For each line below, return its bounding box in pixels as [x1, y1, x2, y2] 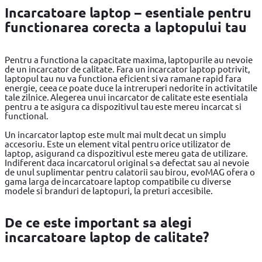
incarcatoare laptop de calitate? [5, 229, 209, 246]
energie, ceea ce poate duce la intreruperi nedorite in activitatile [5, 81, 257, 93]
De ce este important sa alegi [5, 214, 192, 232]
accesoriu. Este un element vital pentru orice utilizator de [5, 137, 230, 149]
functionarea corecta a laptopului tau [5, 19, 247, 36]
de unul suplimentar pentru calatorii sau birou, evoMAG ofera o [5, 166, 255, 177]
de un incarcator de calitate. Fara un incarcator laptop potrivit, [5, 63, 250, 74]
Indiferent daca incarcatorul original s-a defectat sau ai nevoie [5, 156, 249, 168]
